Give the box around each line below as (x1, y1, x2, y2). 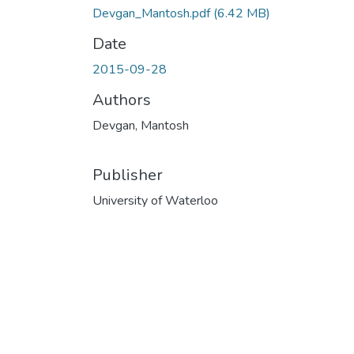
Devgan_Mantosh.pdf (92, 4, 213, 22)
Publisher (92, 164, 163, 186)
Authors (92, 88, 151, 111)
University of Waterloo (92, 191, 218, 209)
